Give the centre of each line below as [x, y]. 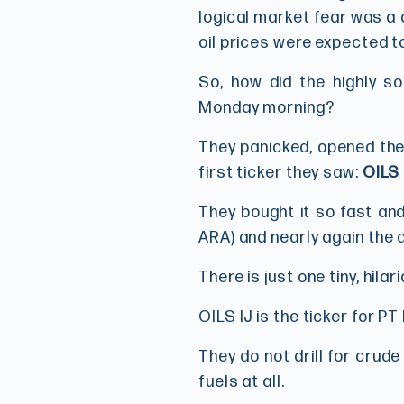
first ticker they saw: [280, 173]
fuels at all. [242, 382]
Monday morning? [266, 108]
